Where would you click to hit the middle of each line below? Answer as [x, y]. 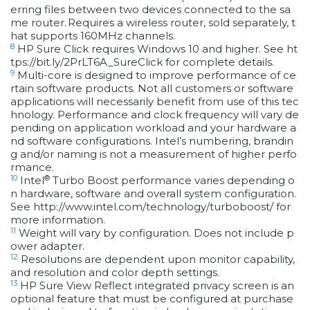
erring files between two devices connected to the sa [151, 10]
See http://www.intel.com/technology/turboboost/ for [151, 207]
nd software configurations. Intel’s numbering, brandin [152, 141]
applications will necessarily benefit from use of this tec [155, 102]
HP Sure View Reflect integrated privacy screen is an [157, 286]
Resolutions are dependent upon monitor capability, [158, 259]
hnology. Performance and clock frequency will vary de [155, 115]
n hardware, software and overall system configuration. [153, 194]
